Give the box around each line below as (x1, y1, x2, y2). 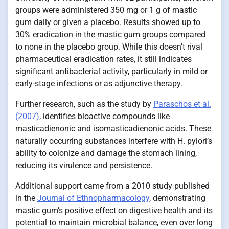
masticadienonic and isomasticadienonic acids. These (15, 123, 211, 133)
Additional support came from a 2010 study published (15, 180, 210, 191)
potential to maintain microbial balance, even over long (15, 217, 213, 227)
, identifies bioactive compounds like (39, 111, 170, 121)
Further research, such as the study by (15, 99, 153, 109)
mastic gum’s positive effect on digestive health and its (15, 205, 213, 215)
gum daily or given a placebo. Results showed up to (15, 17, 200, 27)
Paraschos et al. (153, 99, 211, 109)
